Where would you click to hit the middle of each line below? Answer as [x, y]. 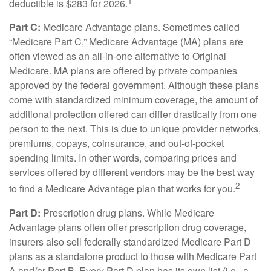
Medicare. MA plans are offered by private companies [123, 71]
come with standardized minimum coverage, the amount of [133, 100]
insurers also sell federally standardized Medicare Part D [130, 241]
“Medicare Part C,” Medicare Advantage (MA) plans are [126, 42]
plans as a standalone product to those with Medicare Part [133, 256]
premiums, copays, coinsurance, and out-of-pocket [116, 143]
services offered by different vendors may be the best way [132, 172]
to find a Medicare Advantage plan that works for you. [122, 189]
